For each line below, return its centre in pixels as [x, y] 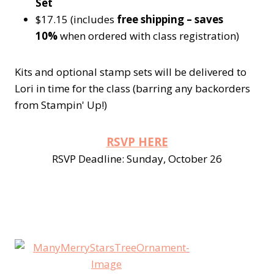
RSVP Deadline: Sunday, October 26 [137, 159]
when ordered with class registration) [150, 36]
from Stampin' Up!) [61, 105]
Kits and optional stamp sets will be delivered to [131, 72]
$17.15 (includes [76, 20]
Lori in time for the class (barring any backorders [132, 89]
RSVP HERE [137, 142]
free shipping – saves [170, 20]
